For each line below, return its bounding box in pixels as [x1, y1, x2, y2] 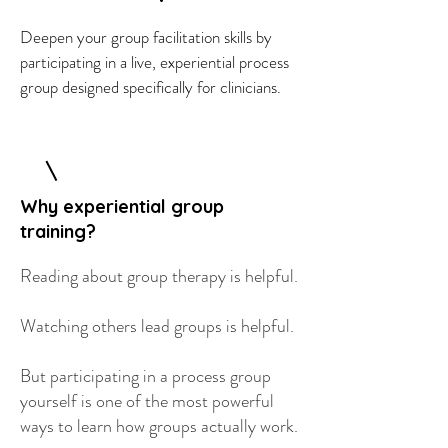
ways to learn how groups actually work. [20, 413, 298, 439]
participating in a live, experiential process [20, 50, 289, 74]
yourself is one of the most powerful [20, 388, 274, 414]
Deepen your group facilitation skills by [20, 25, 272, 49]
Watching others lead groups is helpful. [20, 313, 294, 339]
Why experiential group [20, 195, 224, 218]
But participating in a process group [20, 363, 271, 389]
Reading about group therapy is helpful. [20, 263, 298, 289]
